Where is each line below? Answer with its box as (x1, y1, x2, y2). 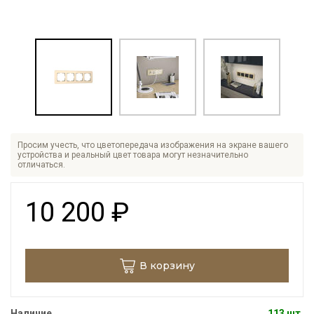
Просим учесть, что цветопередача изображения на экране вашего (18, 140, 288, 150)
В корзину (139, 259, 195, 272)
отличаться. (18, 160, 65, 170)
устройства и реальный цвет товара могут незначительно (18, 150, 248, 160)
